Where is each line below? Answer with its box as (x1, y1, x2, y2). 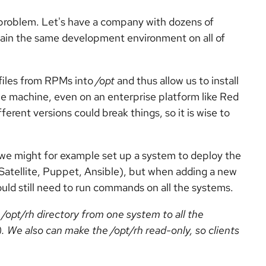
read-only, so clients (143, 223, 239, 237)
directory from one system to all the (34, 207, 204, 221)
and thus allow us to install (115, 74, 239, 87)
